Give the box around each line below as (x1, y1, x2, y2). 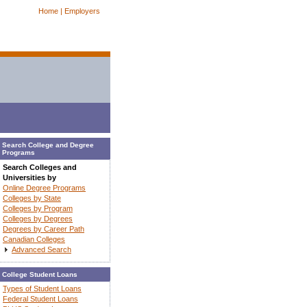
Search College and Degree (2, 141, 94, 149)
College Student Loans (2, 270, 77, 278)
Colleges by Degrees (3, 214, 73, 223)
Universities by (3, 173, 56, 182)
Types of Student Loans (3, 284, 82, 293)
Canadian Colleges (3, 234, 65, 243)
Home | (38, 7, 62, 15)
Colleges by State (3, 193, 61, 202)
